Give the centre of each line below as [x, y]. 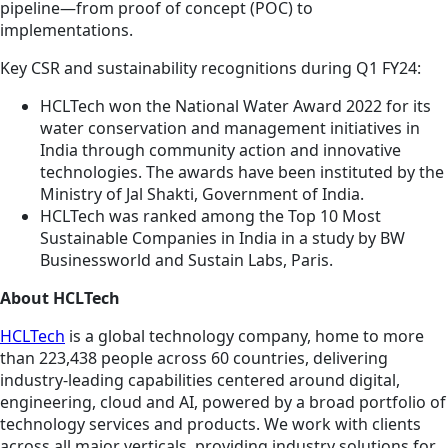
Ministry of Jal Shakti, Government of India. [202, 194]
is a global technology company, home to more [244, 336]
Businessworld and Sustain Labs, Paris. [186, 260]
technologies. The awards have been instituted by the [242, 172]
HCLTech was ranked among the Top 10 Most [210, 216]
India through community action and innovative [220, 150]
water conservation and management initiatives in [230, 128]
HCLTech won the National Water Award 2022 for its [235, 106]
